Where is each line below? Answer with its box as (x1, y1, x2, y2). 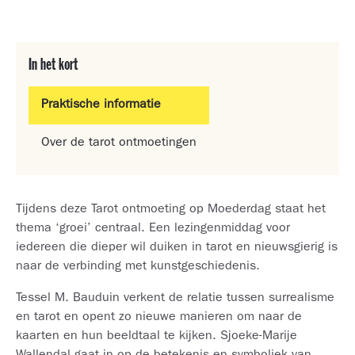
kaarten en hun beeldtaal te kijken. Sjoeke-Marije (16, 330, 297, 343)
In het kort (29, 58, 78, 74)
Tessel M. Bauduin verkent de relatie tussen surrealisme (16, 292, 334, 305)
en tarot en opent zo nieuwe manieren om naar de (16, 311, 302, 324)
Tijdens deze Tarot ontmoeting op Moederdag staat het (16, 204, 326, 216)
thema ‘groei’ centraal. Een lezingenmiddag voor (16, 223, 290, 235)
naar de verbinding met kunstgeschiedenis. (16, 261, 268, 273)
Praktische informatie (41, 99, 161, 112)
